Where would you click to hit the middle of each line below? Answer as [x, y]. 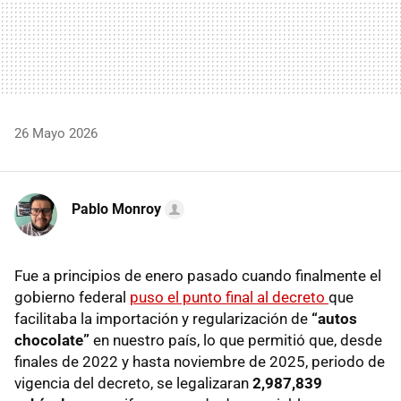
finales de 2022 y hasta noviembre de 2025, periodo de [200, 362]
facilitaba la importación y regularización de [163, 319]
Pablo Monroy [116, 209]
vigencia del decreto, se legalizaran [133, 384]
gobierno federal [72, 298]
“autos [334, 319]
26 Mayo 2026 [56, 134]
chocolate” [54, 341]
